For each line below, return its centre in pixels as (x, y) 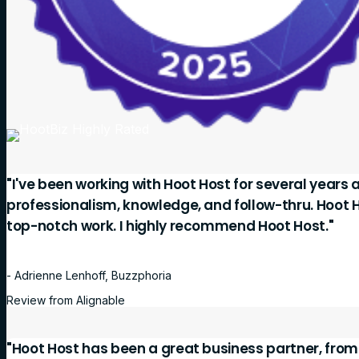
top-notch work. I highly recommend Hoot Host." (170, 226)
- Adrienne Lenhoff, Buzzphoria (89, 275)
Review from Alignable (66, 300)
